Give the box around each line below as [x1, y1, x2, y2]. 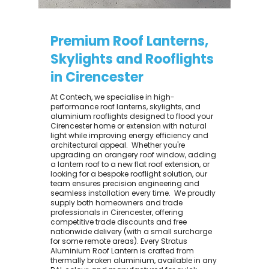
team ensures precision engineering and [50, 178, 199, 189]
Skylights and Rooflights [50, 50, 214, 68]
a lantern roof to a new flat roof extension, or [50, 159, 210, 169]
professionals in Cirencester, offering [50, 207, 183, 217]
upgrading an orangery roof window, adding [50, 150, 216, 160]
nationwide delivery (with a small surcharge [50, 226, 212, 237]
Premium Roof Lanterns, [50, 32, 208, 50]
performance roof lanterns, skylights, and [50, 101, 201, 112]
